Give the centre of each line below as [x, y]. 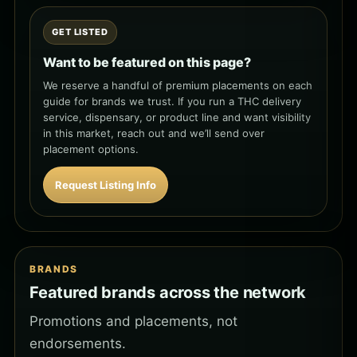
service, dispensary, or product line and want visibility [177, 118]
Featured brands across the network [168, 293]
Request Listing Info [106, 185]
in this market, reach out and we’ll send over [154, 133]
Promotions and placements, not [133, 322]
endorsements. [78, 344]
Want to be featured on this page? [147, 63]
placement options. [91, 149]
